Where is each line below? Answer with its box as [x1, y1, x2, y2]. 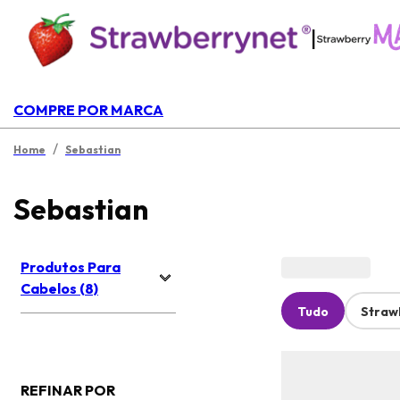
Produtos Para [21, 258, 121, 277]
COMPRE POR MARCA [13, 101, 163, 119]
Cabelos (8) [21, 279, 98, 298]
